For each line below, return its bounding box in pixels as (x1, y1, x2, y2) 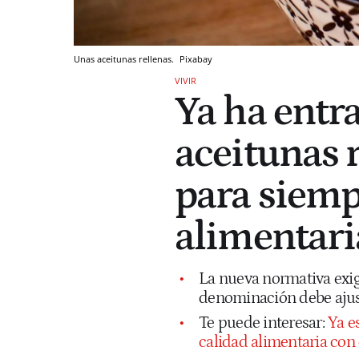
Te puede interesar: (199, 313, 328, 333)
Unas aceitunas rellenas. (74, 52, 176, 65)
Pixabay (179, 52, 212, 65)
